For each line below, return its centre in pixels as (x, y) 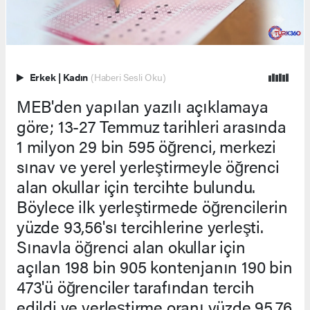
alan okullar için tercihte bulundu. (136, 186)
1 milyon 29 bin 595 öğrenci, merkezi (147, 146)
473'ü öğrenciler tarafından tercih (136, 287)
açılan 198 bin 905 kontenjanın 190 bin (155, 267)
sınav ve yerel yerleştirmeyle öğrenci (148, 166)
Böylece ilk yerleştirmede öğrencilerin (152, 207)
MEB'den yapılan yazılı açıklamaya (143, 106)
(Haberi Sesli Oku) (128, 77)
